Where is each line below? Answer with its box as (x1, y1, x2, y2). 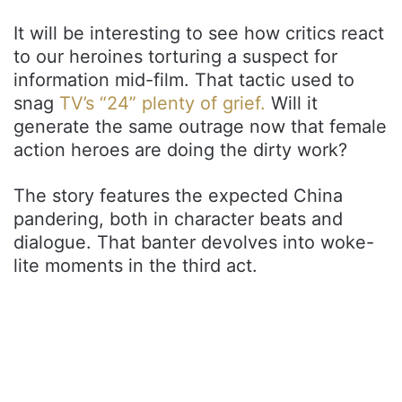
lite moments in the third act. (13, 254, 258, 276)
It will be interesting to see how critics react (13, 22, 384, 44)
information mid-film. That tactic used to (13, 68, 354, 91)
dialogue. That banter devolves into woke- (13, 231, 374, 253)
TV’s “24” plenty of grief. (59, 92, 266, 114)
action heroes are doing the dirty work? (13, 138, 353, 161)
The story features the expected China (13, 184, 343, 206)
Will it (266, 92, 318, 114)
